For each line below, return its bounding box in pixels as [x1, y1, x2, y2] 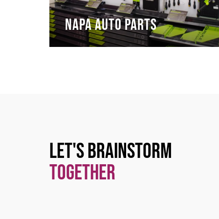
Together [49, 160, 115, 186]
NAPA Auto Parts [65, 16, 157, 35]
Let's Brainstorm [49, 138, 172, 164]
